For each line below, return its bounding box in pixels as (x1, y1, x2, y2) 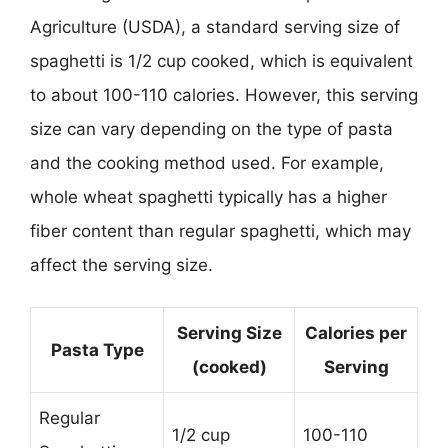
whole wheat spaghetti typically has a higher (30, 186, 387, 207)
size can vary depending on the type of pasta (30, 118, 393, 139)
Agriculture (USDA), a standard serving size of (30, 16, 400, 37)
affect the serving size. (30, 254, 213, 275)
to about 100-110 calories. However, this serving (30, 84, 418, 105)
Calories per (305, 323, 407, 343)
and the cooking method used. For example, (30, 152, 384, 173)
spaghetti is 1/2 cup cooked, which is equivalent (30, 50, 413, 71)
